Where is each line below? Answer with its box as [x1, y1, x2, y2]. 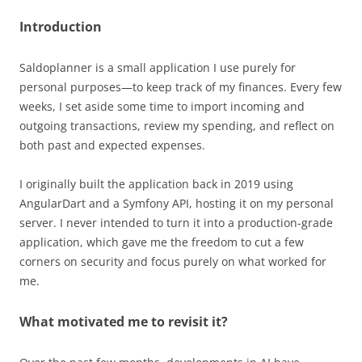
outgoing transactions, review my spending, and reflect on [19, 117, 335, 133]
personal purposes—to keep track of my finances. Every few [19, 78, 342, 95]
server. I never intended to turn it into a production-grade [19, 214, 333, 230]
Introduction [19, 17, 102, 36]
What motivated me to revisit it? [19, 312, 228, 330]
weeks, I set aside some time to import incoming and [19, 98, 305, 114]
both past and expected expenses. [19, 137, 205, 153]
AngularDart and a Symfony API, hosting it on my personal [19, 195, 334, 211]
